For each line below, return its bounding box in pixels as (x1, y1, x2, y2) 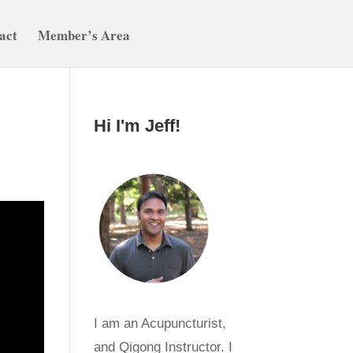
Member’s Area (38, 24, 130, 45)
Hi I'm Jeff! (94, 115, 181, 136)
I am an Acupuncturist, (94, 315, 227, 331)
